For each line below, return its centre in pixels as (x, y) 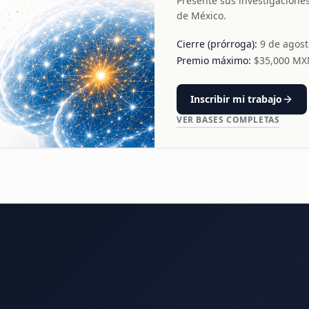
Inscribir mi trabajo (236, 99)
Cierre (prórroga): (217, 44)
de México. (201, 16)
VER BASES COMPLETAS (228, 120)
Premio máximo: (214, 60)
